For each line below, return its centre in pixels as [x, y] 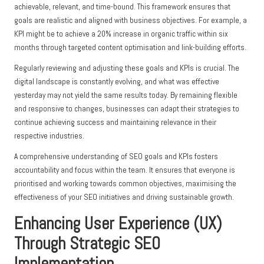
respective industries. [49, 136]
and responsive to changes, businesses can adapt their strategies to [127, 109]
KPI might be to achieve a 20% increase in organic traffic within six [121, 34]
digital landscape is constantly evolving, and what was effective [117, 82]
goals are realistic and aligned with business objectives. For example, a [131, 21]
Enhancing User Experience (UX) [118, 224]
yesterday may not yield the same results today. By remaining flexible [126, 95]
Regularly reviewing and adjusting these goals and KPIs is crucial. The [127, 68]
